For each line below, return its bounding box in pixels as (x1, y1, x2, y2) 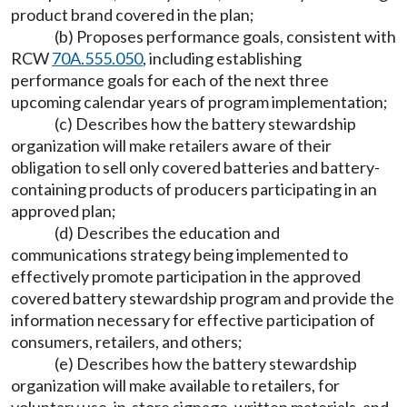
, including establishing (143, 48, 302, 68)
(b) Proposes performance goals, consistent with (55, 26, 396, 46)
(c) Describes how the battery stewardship (55, 114, 356, 134)
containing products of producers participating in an (11, 179, 377, 199)
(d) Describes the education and (55, 223, 280, 243)
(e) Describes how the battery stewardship (55, 353, 357, 373)
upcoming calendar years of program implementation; (11, 92, 388, 112)
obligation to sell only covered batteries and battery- (11, 157, 380, 177)
